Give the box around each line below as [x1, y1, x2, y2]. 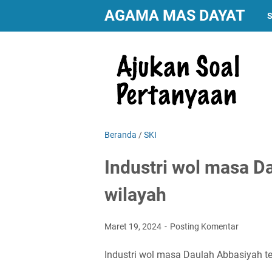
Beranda [104, 130, 137, 140]
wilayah [104, 184, 166, 205]
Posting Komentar [170, 222, 239, 231]
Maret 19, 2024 [104, 222, 163, 231]
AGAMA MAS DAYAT [104, 7, 245, 24]
